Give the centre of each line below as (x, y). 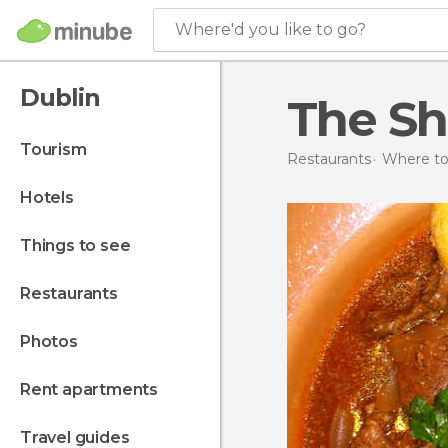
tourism (58, 149)
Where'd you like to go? (270, 29)
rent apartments (94, 389)
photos (54, 341)
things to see (81, 245)
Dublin (60, 97)
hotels (53, 197)
